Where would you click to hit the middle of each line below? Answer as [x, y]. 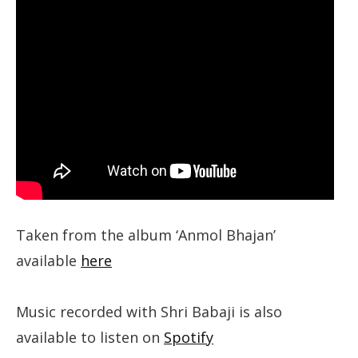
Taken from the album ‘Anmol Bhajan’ [146, 235]
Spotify [189, 338]
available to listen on [90, 338]
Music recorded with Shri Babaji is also [149, 312]
